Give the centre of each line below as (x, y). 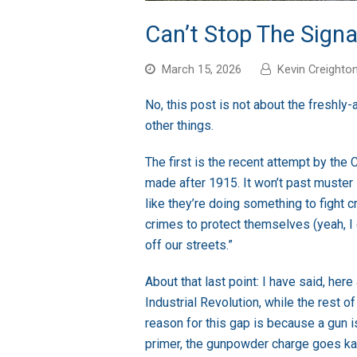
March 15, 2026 (202, 69)
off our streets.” (189, 245)
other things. (179, 125)
